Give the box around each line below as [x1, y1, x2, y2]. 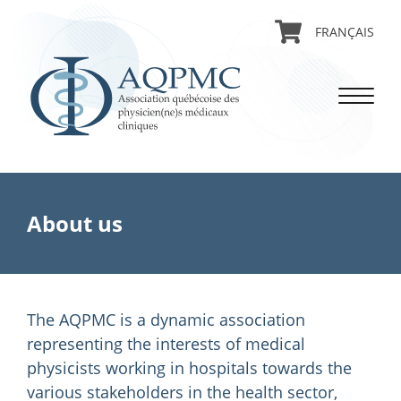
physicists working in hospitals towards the [27, 357, 352, 379]
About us [27, 209, 123, 238]
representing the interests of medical [27, 333, 305, 354]
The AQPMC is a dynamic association [27, 309, 305, 330]
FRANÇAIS [315, 22, 374, 40]
